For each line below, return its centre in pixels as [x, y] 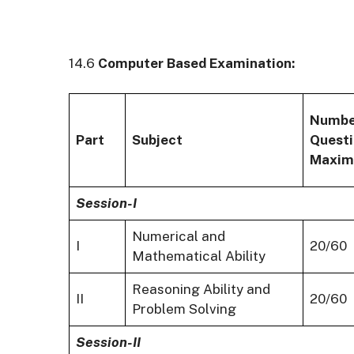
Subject [157, 140]
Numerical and [179, 237]
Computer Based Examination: [196, 63]
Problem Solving [184, 309]
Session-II [108, 343]
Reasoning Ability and [201, 290]
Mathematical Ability [199, 256]
